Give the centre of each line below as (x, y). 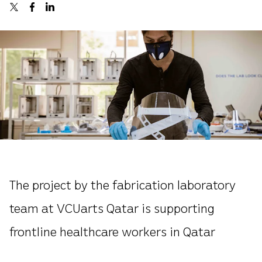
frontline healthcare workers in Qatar (112, 231)
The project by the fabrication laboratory (123, 184)
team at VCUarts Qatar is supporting (112, 207)
